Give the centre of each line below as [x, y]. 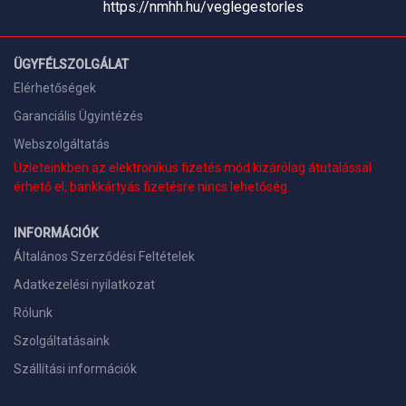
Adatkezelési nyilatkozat [84, 285]
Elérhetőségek [55, 88]
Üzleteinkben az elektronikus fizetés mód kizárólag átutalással [193, 168]
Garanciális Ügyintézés [78, 116]
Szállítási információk [75, 369]
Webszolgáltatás [62, 145]
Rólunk [33, 313]
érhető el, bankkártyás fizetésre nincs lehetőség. [152, 187]
